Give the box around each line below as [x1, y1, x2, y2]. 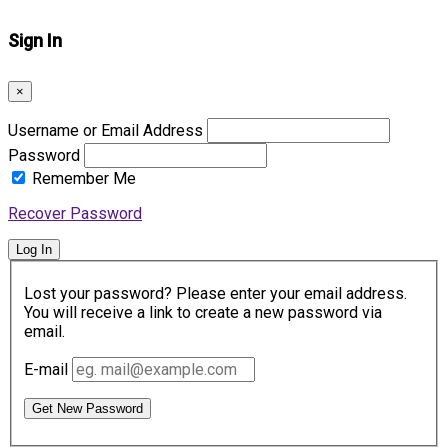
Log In [16, 242, 52, 258]
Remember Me [32, 169, 136, 189]
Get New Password [32, 400, 143, 416]
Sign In [8, 30, 62, 52]
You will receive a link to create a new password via [24, 302, 382, 322]
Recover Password [8, 204, 142, 224]
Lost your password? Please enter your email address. [24, 283, 407, 303]
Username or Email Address [8, 121, 203, 141]
